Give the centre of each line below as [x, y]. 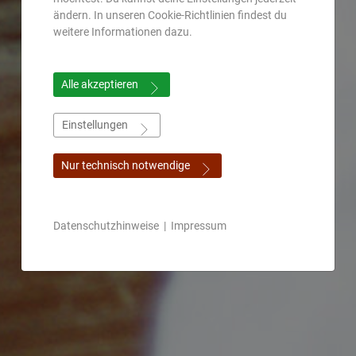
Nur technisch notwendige [126, 165]
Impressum [199, 225]
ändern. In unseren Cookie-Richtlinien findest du [170, 15]
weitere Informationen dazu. [123, 31]
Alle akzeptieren [100, 84]
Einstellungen [95, 124]
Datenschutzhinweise [106, 225]
